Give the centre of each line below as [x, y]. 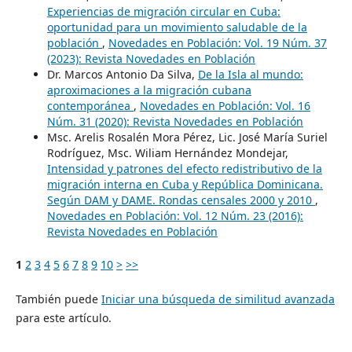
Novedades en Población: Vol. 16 [225, 106]
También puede [58, 299]
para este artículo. [63, 318]
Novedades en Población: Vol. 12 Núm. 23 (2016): [175, 216]
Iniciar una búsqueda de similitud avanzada [218, 299]
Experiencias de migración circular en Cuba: [163, 12]
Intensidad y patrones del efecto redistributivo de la [184, 169]
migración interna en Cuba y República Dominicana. [185, 185]
